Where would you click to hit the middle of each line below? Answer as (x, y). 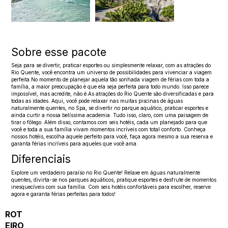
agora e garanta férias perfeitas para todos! (64, 194)
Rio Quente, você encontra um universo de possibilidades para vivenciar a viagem (112, 73)
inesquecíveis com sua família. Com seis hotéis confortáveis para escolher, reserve (111, 187)
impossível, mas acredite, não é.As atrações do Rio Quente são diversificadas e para (113, 94)
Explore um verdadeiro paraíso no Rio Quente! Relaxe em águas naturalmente (106, 172)
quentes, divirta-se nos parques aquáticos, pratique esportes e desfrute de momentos (114, 179)
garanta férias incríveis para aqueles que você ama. (75, 144)
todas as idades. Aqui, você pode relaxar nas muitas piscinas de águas (97, 101)
